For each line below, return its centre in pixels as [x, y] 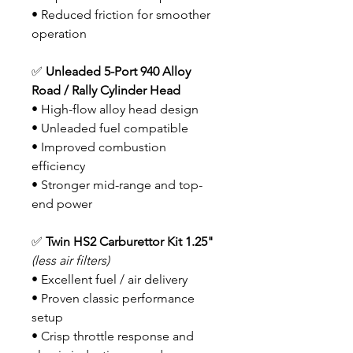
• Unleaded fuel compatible [110, 128]
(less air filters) [71, 260]
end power [62, 204]
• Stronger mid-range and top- [117, 185]
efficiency [58, 166]
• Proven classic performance [113, 298]
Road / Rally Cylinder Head [106, 90]
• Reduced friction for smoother [121, 15]
